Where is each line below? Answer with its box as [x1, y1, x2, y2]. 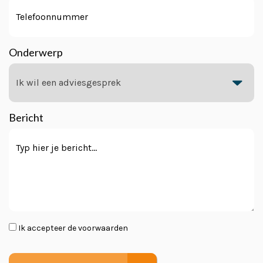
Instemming [8, 222, 63, 235]
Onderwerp [9, 46, 63, 59]
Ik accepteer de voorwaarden [18, 223, 128, 233]
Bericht [9, 111, 43, 124]
